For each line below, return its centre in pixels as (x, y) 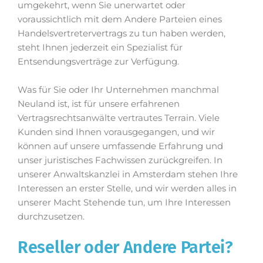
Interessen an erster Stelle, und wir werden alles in (127, 188)
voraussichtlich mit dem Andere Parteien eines (120, 19)
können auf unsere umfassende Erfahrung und (120, 146)
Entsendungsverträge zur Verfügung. (98, 61)
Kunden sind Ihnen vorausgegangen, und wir (116, 132)
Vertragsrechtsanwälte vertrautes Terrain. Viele (119, 118)
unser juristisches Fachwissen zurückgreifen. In (120, 160)
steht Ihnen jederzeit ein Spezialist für (100, 47)
